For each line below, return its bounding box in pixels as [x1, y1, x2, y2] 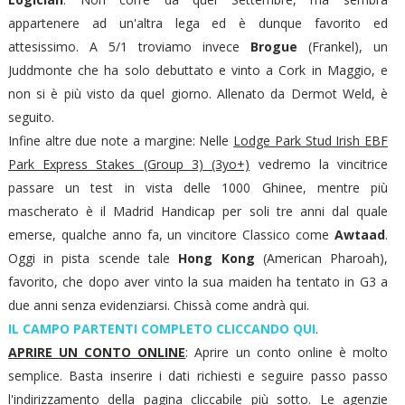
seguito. [7, 108, 54, 127]
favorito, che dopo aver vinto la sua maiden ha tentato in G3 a [7, 273, 389, 291]
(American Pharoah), [254, 250, 389, 268]
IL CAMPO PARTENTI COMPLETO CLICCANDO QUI [7, 320, 316, 338]
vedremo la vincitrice [250, 155, 389, 174]
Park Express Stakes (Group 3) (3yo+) [7, 155, 250, 174]
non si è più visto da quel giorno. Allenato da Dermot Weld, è [7, 85, 389, 103]
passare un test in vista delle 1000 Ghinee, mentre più [7, 179, 389, 197]
